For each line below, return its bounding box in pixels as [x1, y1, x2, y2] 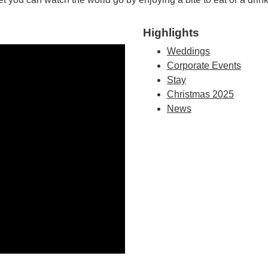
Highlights [143, 26, 199, 39]
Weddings [167, 46, 210, 56]
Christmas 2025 [167, 89, 234, 99]
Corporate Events [167, 60, 241, 71]
